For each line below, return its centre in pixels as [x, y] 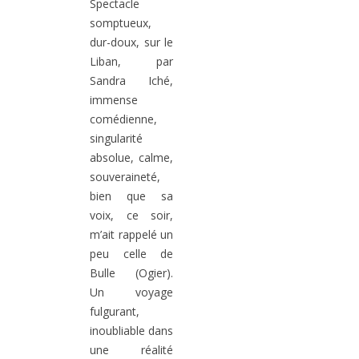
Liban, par [131, 62]
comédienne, [123, 119]
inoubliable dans [131, 331]
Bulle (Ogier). [131, 273]
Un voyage [131, 292]
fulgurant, [115, 312]
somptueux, [121, 23]
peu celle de [131, 254]
